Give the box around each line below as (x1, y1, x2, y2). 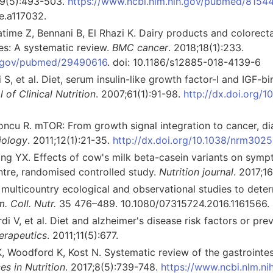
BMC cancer (112, 41, 168, 54)
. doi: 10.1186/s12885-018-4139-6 (107, 55, 261, 68)
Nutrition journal (159, 165, 233, 178)
